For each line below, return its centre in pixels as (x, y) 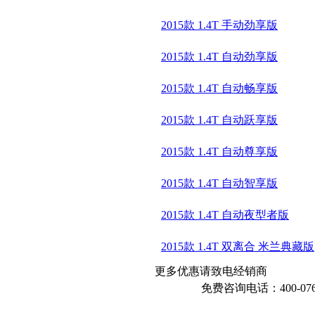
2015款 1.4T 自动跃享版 (219, 120)
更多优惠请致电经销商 (211, 271)
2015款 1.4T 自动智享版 (219, 184)
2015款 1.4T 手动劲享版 (219, 25)
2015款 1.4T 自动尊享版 (219, 152)
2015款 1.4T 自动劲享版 (219, 57)
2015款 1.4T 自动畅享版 (219, 89)
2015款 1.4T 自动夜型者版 (225, 215)
